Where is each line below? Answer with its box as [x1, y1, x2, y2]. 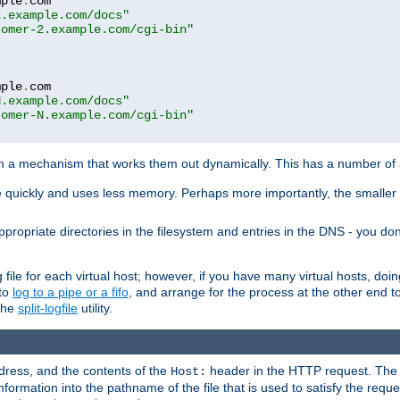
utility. [78, 300, 112, 315]
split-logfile [18, 300, 78, 315]
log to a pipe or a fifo [12, 284, 129, 299]
